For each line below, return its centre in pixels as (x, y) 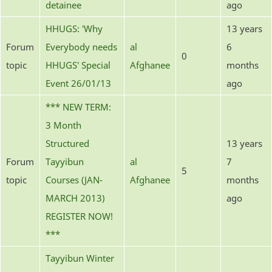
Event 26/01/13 (78, 83)
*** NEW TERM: (78, 107)
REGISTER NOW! (79, 216)
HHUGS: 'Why (74, 28)
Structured (67, 143)
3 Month (63, 125)
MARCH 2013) (75, 198)
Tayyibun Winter (80, 258)
